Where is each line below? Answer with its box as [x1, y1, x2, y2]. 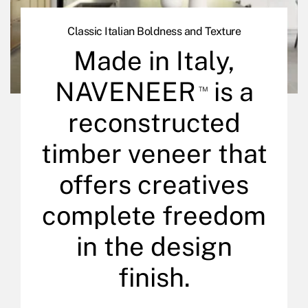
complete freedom [42, 199, 266, 231]
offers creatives [59, 168, 249, 200]
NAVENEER [54, 76, 196, 107]
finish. [118, 261, 190, 293]
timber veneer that [41, 137, 267, 169]
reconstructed [67, 107, 241, 138]
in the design [76, 230, 232, 262]
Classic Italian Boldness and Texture [67, 24, 241, 38]
